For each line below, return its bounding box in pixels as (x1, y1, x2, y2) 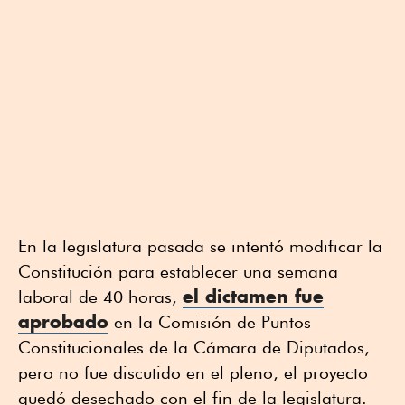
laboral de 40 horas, (18, 287, 183, 307)
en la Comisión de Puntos (108, 312, 311, 333)
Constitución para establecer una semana (18, 261, 338, 282)
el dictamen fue (183, 285, 324, 308)
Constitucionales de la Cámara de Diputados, (18, 337, 370, 358)
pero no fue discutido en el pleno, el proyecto (18, 363, 368, 383)
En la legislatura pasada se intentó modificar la (18, 236, 382, 257)
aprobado (18, 310, 108, 334)
